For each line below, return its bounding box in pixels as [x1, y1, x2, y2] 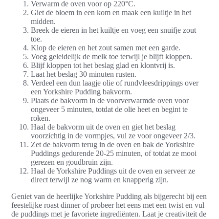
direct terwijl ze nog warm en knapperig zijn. [31, 175, 169, 184]
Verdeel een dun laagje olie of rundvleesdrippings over [31, 78, 198, 87]
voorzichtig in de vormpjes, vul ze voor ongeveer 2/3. [31, 131, 196, 140]
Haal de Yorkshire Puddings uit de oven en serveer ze [31, 166, 195, 175]
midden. [31, 17, 56, 25]
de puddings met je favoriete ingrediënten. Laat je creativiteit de [11, 209, 206, 218]
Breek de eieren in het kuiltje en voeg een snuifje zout [31, 25, 196, 34]
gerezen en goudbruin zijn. [31, 157, 113, 166]
